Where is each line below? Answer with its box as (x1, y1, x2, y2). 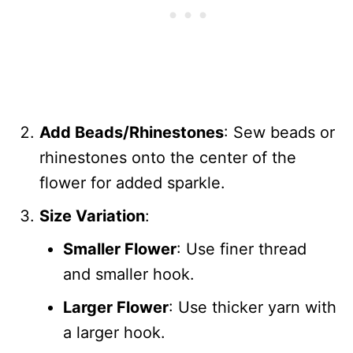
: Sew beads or (224, 122, 335, 142)
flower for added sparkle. (39, 173, 225, 192)
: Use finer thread (176, 239, 307, 258)
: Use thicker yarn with (169, 297, 336, 317)
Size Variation (39, 206, 145, 225)
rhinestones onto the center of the (39, 147, 296, 167)
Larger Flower (63, 297, 169, 317)
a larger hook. (63, 322, 165, 342)
